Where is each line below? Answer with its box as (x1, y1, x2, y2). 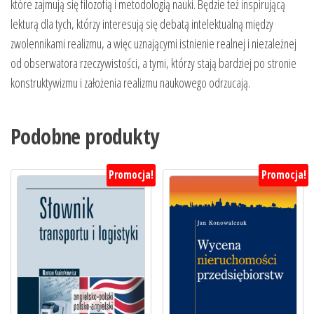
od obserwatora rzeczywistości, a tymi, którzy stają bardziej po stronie (11, 55, 296, 72)
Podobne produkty (11, 122, 159, 151)
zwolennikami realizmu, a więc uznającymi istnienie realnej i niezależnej (11, 35, 296, 53)
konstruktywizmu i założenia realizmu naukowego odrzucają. (11, 74, 250, 92)
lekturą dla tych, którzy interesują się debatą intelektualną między (11, 15, 273, 33)
